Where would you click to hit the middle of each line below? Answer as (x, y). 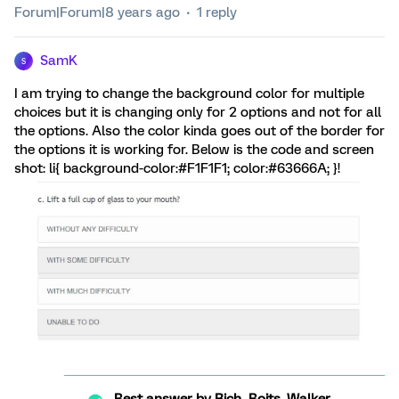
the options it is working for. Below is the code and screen (194, 150)
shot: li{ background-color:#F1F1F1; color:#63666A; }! (177, 168)
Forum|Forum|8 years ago (97, 12)
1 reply (217, 12)
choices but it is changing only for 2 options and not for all (198, 112)
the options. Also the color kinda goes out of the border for (199, 131)
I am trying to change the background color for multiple (189, 94)
